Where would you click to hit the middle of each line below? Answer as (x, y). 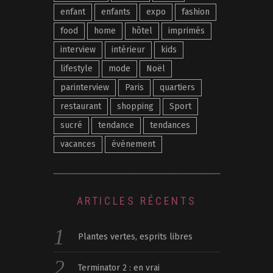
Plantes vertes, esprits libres (136, 237)
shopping (135, 107)
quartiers (177, 88)
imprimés (186, 31)
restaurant (80, 107)
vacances (78, 144)
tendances (170, 126)
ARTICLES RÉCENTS (136, 201)
